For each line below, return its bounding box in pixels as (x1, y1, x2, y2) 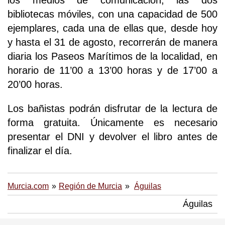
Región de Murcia (59, 182, 122, 190)
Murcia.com (8, 182, 49, 190)
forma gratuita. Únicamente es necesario (8, 117, 217, 129)
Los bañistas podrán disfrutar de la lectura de (8, 103, 217, 115)
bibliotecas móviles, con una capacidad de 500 (8, 9, 217, 20)
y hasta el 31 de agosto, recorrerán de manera (8, 37, 217, 48)
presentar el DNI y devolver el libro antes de (8, 131, 217, 143)
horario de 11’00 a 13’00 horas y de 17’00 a (8, 65, 217, 76)
